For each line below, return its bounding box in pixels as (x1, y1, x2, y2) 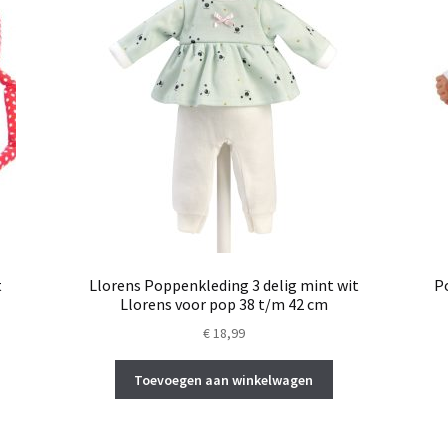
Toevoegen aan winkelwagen (134, 370, 314, 389)
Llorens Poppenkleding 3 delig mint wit (88, 274, 359, 295)
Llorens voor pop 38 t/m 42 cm (119, 293, 328, 314)
